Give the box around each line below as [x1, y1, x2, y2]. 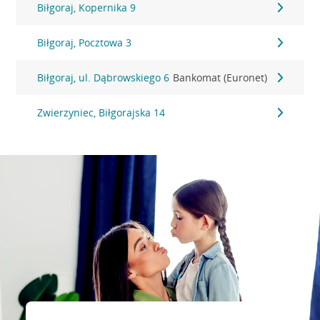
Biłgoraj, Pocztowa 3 [37, 36, 132, 49]
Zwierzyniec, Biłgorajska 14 [37, 106, 166, 119]
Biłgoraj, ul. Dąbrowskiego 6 [37, 71, 170, 84]
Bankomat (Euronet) [173, 71, 268, 84]
